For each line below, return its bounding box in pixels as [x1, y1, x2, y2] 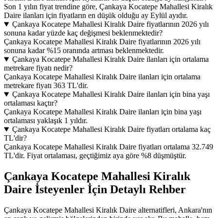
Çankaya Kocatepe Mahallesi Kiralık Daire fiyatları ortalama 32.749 [4, 143, 213, 151]
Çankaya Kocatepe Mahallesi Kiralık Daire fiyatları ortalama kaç [12, 125, 211, 134]
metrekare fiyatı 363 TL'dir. [4, 81, 88, 90]
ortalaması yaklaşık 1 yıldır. [4, 116, 88, 125]
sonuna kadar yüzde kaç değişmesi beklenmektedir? [4, 29, 163, 37]
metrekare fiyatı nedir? [4, 64, 73, 73]
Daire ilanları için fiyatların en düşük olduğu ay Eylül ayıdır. [4, 11, 188, 20]
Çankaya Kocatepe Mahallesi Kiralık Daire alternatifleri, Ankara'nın [4, 206, 212, 215]
